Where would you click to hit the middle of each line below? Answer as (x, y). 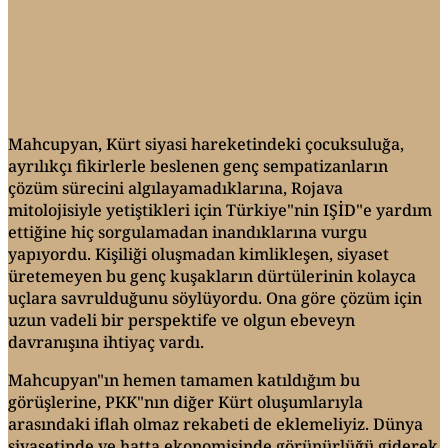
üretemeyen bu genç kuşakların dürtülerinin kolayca (212, 275)
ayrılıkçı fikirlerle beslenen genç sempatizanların (198, 165)
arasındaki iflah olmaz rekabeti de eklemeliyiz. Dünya (215, 423)
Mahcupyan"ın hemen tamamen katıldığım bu (184, 379)
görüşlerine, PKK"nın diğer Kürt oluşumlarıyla (185, 401)
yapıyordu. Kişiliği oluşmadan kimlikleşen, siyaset (198, 253)
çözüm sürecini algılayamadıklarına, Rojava (175, 187)
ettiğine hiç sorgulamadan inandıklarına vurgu (187, 231)
